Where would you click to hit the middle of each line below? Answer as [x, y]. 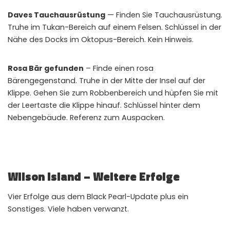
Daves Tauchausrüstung [56, 15]
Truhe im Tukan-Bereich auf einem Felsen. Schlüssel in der [114, 27]
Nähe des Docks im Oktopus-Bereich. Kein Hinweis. [101, 39]
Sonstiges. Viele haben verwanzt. [68, 209]
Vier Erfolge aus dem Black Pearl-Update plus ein [98, 196]
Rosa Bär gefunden [46, 68]
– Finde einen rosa [119, 68]
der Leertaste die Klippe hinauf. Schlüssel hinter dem [104, 105]
